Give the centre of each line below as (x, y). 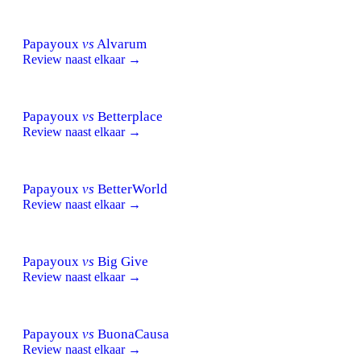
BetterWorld (131, 189)
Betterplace (129, 116)
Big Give (121, 261)
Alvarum (120, 44)
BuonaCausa (132, 334)
